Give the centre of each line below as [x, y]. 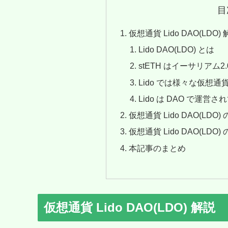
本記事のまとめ [157, 148]
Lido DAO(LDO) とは [177, 50]
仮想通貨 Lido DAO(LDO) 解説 [130, 208]
